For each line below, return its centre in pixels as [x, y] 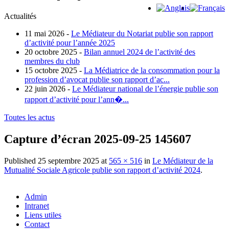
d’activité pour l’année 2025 [70, 43]
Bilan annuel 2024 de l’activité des [140, 52]
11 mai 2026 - [47, 34]
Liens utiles [43, 215]
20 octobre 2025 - [53, 52]
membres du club [52, 61]
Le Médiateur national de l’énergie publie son [145, 89]
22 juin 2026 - [47, 89]
